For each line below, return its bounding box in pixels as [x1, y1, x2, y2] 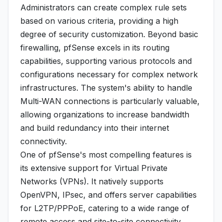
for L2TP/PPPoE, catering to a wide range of [20, 203, 189, 213]
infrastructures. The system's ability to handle [20, 83, 192, 93]
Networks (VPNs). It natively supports [20, 176, 164, 186]
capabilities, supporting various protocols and [20, 56, 192, 66]
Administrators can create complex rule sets [20, 2, 187, 12]
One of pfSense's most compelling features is [20, 150, 192, 160]
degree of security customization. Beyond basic [20, 29, 198, 39]
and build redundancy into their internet [20, 123, 169, 133]
